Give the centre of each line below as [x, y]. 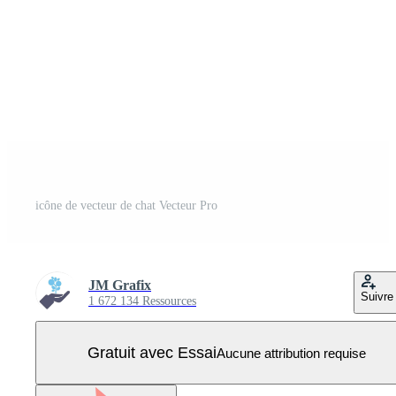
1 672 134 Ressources [142, 301]
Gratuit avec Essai [152, 352]
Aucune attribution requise [291, 353]
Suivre [377, 297]
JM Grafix [120, 285]
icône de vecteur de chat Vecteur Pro [126, 206]
